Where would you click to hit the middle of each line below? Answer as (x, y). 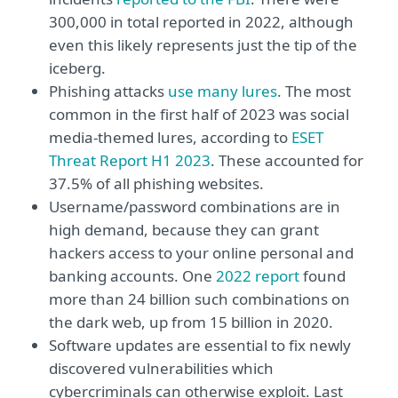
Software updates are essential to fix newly (200, 345)
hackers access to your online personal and (201, 253)
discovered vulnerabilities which (161, 368)
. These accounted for (287, 160)
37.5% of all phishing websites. (156, 183)
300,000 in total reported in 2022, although (201, 22)
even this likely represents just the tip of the (203, 45)
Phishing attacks (108, 91)
